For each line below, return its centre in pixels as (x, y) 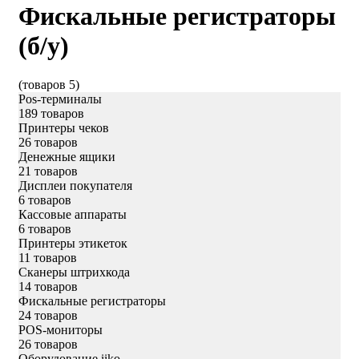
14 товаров (48, 287)
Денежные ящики (67, 157)
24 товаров (48, 316)
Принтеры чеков (64, 128)
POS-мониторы (61, 330)
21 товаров (48, 171)
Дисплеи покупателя (75, 186)
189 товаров (51, 114)
